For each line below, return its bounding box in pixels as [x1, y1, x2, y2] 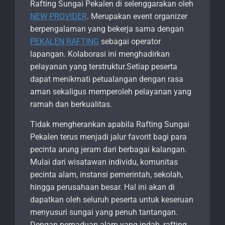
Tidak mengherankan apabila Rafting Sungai [30, 120, 189, 130]
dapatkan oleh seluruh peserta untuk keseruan [30, 195, 193, 205]
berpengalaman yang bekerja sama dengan [30, 24, 184, 34]
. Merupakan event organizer [87, 12, 187, 22]
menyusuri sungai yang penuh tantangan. [30, 207, 178, 217]
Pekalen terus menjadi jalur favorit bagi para [30, 132, 187, 142]
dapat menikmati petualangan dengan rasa [30, 74, 183, 84]
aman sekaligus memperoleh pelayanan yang [30, 87, 191, 97]
